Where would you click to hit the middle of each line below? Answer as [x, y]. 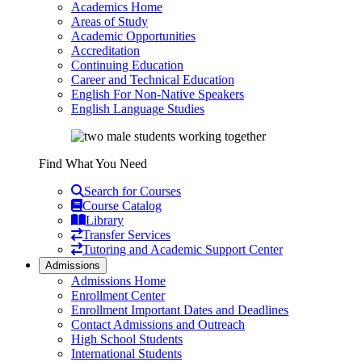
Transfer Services [126, 235]
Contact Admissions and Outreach [158, 324]
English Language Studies [138, 109]
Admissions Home [118, 281]
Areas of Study [109, 21]
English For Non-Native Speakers [158, 94]
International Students [126, 354]
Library [105, 220]
